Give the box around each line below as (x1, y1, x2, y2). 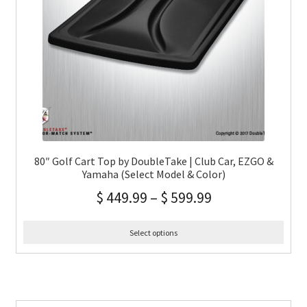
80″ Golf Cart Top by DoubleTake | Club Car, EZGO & (34, 153, 273, 168)
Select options (130, 227, 177, 238)
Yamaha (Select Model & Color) (82, 167, 225, 181)
